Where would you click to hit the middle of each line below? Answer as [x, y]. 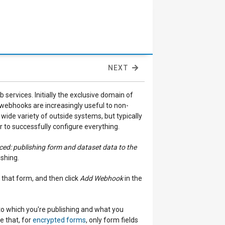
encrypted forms [59, 220]
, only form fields [112, 220]
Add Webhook [101, 178]
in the [133, 178]
